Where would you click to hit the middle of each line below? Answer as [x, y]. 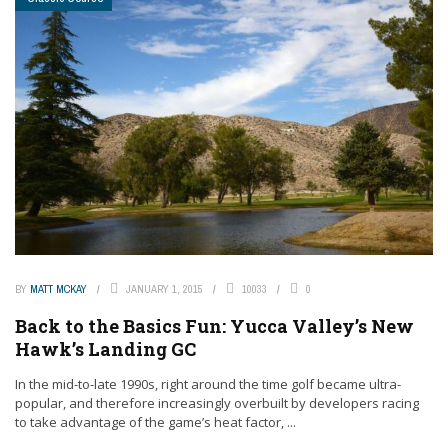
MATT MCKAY [58, 289]
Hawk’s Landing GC [105, 349]
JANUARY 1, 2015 [164, 289]
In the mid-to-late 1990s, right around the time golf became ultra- [208, 384]
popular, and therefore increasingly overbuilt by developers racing [217, 403]
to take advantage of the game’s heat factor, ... [155, 422]
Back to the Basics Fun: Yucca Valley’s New [214, 326]
